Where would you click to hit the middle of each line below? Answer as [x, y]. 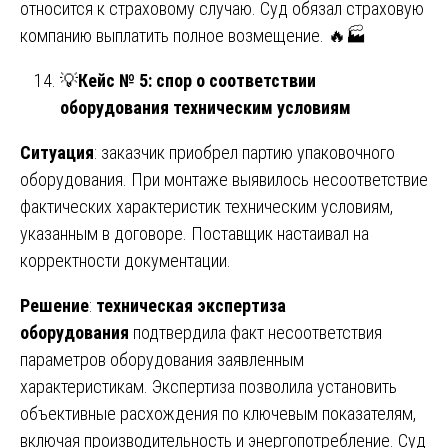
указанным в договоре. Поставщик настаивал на [194, 233]
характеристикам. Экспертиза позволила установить [208, 386]
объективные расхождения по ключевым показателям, [218, 413]
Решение [54, 305]
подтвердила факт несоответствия [255, 332]
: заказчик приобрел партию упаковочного [244, 152]
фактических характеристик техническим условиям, [206, 206]
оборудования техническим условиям [205, 107]
